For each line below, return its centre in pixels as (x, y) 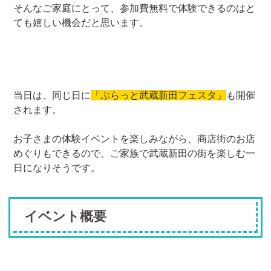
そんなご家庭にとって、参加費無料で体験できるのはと (135, 8)
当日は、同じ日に (52, 95)
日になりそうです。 (57, 168)
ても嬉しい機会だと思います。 (81, 22)
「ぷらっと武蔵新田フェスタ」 (159, 95)
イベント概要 (66, 216)
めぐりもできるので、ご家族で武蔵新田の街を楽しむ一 (135, 153)
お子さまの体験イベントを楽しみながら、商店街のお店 (135, 139)
